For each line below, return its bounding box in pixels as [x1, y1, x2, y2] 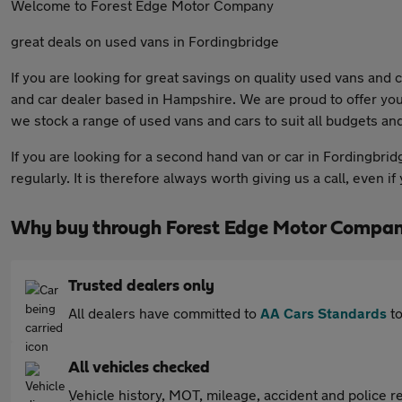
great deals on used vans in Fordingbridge [11, 32, 279, 49]
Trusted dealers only [68, 278, 214, 294]
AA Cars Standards [260, 304, 387, 321]
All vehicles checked [68, 360, 210, 376]
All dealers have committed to [68, 304, 260, 321]
